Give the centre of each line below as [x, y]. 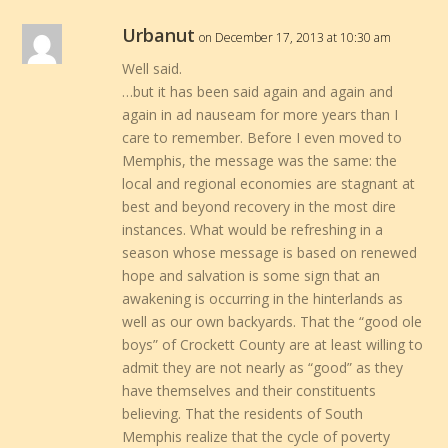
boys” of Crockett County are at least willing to [273, 344]
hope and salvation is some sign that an [251, 275]
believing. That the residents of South [243, 413]
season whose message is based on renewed [270, 252]
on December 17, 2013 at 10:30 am [295, 37]
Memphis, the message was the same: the [260, 160]
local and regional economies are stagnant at [269, 183]
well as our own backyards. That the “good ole [272, 321]
